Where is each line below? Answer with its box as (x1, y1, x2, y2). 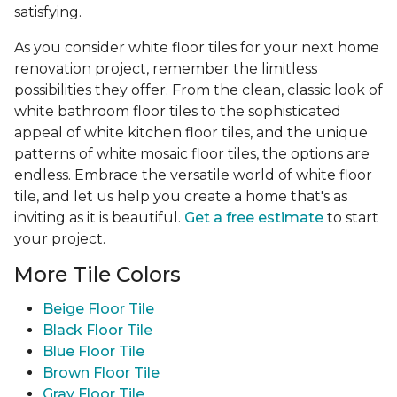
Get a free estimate (184, 209, 323, 227)
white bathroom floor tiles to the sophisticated (14, 103, 341, 121)
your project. (14, 230, 105, 248)
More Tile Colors (14, 261, 181, 288)
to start (323, 209, 378, 227)
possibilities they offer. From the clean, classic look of (14, 82, 383, 99)
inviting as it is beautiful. (14, 209, 184, 227)
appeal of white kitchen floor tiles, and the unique (14, 124, 368, 142)
